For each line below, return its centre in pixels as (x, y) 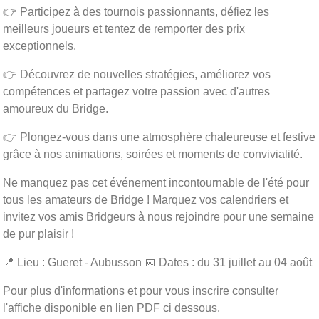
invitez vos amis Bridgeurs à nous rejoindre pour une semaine (158, 216)
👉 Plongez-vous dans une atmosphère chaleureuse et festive (159, 137)
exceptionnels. (40, 46)
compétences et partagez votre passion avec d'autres (136, 91)
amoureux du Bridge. (56, 108)
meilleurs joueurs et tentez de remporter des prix (124, 28)
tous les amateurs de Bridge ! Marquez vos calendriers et (146, 199)
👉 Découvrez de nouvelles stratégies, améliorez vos (137, 74)
